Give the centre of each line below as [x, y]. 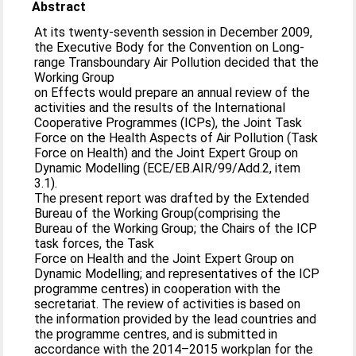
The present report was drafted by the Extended [172, 198]
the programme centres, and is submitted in [156, 334]
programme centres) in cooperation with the [158, 288]
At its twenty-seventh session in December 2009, [174, 32]
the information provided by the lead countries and [176, 319]
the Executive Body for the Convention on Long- [170, 47]
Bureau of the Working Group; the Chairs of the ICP [176, 228]
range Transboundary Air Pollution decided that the [177, 62]
